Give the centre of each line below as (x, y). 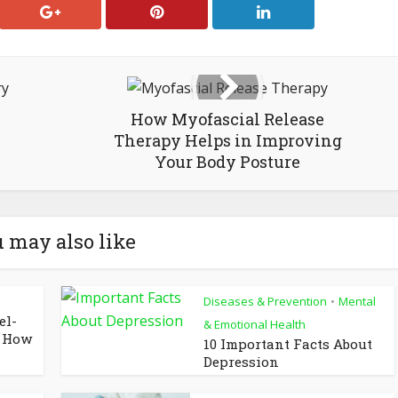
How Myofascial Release (227, 119)
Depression (241, 361)
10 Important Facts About (288, 343)
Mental (357, 301)
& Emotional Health (255, 324)
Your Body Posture (227, 161)
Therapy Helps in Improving (227, 140)
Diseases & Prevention (265, 301)
